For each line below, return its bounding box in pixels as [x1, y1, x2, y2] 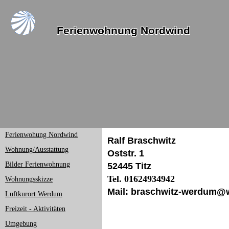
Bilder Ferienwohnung [5, 161, 70, 168]
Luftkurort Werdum [5, 190, 62, 198]
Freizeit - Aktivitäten [5, 205, 65, 213]
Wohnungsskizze [5, 175, 53, 183]
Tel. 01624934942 [107, 173, 175, 184]
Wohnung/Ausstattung [5, 146, 68, 153]
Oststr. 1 [107, 148, 144, 158]
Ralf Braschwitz [107, 135, 176, 146]
